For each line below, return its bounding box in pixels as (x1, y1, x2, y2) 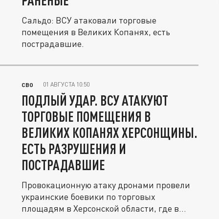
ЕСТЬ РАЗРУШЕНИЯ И (22, 140, 126, 157)
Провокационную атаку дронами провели (22, 179, 190, 190)
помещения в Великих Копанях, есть (22, 26, 170, 37)
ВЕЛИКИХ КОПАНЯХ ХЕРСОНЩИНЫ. (22, 124, 197, 141)
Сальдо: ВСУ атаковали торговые (22, 15, 156, 25)
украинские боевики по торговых (22, 191, 155, 202)
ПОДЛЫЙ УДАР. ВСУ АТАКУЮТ (22, 92, 168, 109)
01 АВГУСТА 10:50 (43, 81, 89, 88)
